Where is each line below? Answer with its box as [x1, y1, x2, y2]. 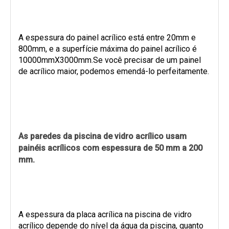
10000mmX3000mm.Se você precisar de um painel [18, 55, 201, 65]
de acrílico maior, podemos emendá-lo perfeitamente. [18, 66, 209, 76]
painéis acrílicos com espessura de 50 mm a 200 [18, 143, 202, 153]
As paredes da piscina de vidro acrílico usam [18, 131, 187, 141]
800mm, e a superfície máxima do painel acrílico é [18, 43, 197, 54]
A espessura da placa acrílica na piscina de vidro [18, 209, 192, 219]
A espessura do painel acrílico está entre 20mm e [18, 32, 196, 42]
